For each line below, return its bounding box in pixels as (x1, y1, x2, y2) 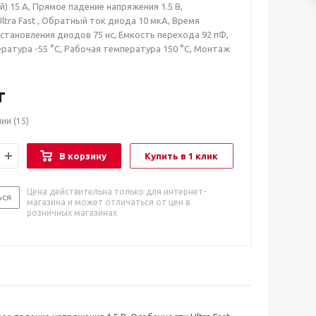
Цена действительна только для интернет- (27, 187, 206, 196)
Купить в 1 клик (145, 151, 218, 161)
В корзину (59, 151, 107, 161)
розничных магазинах (27, 208, 117, 217)
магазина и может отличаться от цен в (27, 197, 190, 207)
